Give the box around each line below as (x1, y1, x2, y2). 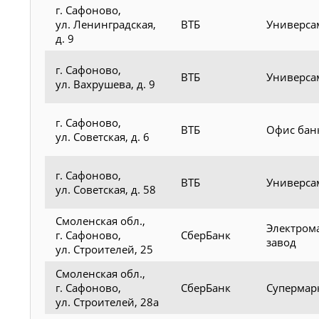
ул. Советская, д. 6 (56, 129, 150, 144)
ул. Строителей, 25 (56, 241, 153, 256)
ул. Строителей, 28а (56, 294, 159, 309)
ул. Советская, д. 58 (56, 182, 156, 197)
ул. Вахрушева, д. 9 (56, 76, 155, 91)
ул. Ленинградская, (56, 16, 156, 31)
